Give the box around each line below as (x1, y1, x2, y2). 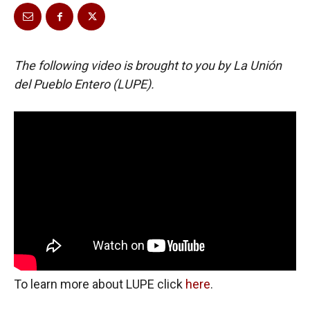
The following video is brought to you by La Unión (14, 58, 282, 73)
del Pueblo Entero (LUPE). (14, 77, 157, 92)
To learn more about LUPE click (14, 276, 185, 291)
